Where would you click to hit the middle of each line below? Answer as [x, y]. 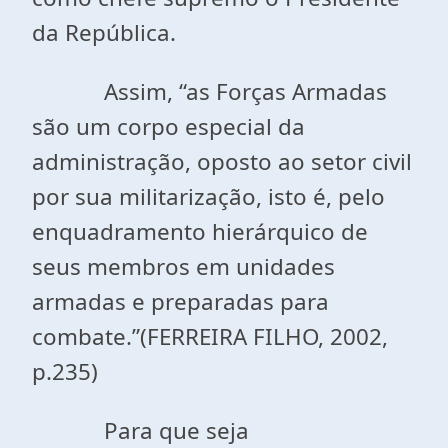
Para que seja [140, 430]
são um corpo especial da [168, 126]
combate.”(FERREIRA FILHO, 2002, [210, 336]
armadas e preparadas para [180, 301]
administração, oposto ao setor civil [222, 161]
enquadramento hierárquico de [200, 231]
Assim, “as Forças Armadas [209, 91]
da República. [104, 32]
